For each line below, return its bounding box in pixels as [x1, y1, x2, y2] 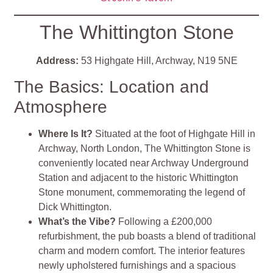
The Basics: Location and [14, 77, 210, 96]
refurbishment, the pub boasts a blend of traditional [38, 230, 257, 241]
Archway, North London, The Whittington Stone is [38, 143, 251, 154]
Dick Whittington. [38, 201, 112, 212]
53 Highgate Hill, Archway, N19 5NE [78, 55, 238, 66]
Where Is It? [38, 128, 96, 139]
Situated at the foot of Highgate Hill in [95, 128, 256, 139]
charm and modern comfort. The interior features [38, 245, 246, 256]
